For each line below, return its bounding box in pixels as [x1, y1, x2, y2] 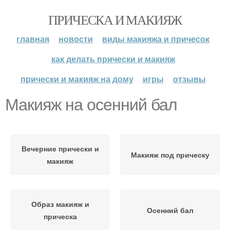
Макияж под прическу [130, 149, 209, 160]
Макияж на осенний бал [5, 95, 177, 114]
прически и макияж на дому [20, 73, 133, 85]
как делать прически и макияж [51, 53, 175, 65]
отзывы [172, 73, 206, 85]
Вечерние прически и [21, 143, 99, 154]
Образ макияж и [31, 199, 89, 209]
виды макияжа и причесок [102, 33, 209, 45]
